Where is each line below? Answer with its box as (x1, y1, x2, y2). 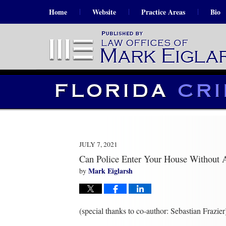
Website (92, 7, 116, 17)
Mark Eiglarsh (88, 165, 133, 176)
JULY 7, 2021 (79, 140, 118, 149)
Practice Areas (141, 7, 185, 17)
